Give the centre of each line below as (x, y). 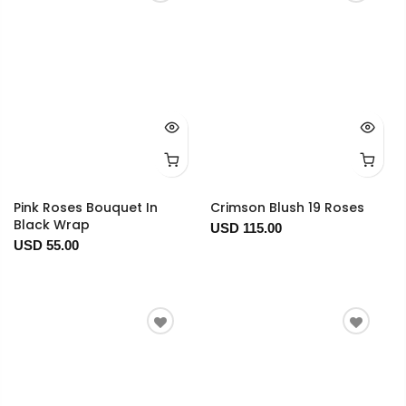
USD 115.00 (246, 228)
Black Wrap (52, 225)
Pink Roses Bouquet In (86, 208)
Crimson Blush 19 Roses (287, 208)
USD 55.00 (46, 246)
